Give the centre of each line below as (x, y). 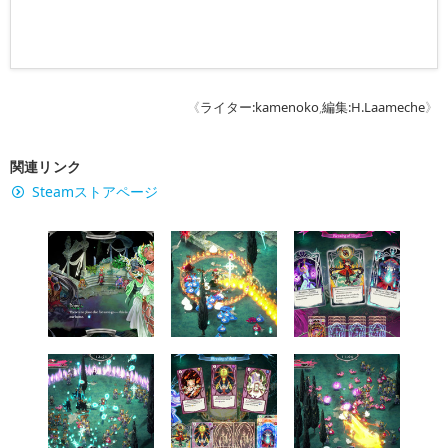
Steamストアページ (95, 192)
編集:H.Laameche (373, 107)
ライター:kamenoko (259, 107)
